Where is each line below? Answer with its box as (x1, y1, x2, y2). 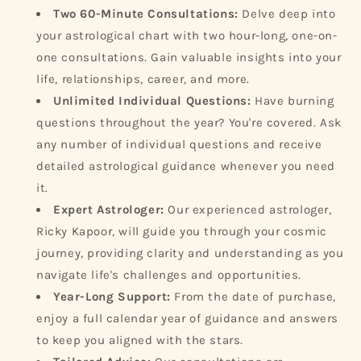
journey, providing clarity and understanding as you (36, 246, 344, 260)
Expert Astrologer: (53, 202, 164, 217)
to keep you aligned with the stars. (36, 333, 244, 347)
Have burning (251, 93, 334, 108)
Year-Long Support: (53, 289, 171, 304)
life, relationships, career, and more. (36, 72, 250, 86)
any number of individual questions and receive (36, 137, 322, 151)
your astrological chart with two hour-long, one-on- (36, 28, 338, 43)
